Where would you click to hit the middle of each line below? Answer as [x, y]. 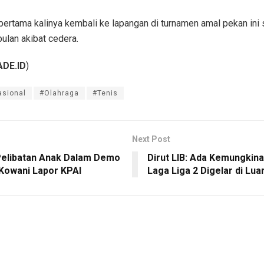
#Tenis [105, 93]
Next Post [151, 139]
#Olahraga [59, 93]
